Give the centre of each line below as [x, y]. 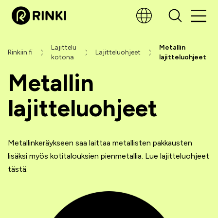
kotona [63, 57]
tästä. [18, 169]
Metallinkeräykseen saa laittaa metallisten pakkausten [100, 143]
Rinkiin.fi [20, 52]
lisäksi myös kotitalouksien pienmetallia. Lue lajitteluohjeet [109, 156]
